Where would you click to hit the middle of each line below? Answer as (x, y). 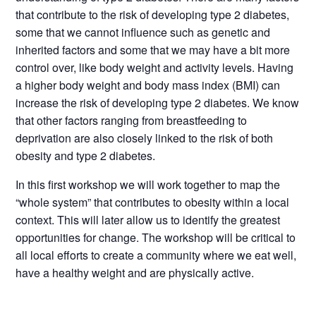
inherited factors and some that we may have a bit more (153, 49)
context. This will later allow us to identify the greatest (148, 219)
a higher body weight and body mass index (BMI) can (148, 85)
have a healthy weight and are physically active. (135, 272)
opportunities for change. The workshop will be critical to (156, 237)
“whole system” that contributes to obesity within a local (153, 202)
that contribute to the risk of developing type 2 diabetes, (153, 14)
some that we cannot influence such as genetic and (143, 32)
